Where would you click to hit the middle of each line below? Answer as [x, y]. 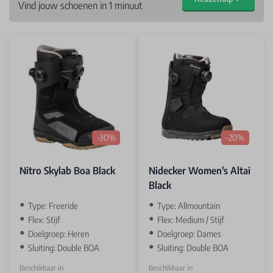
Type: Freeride [53, 205]
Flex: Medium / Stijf [190, 219]
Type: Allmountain [188, 205]
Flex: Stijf [44, 219]
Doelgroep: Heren [58, 233]
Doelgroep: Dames [189, 233]
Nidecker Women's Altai [199, 171]
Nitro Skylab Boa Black [67, 171]
